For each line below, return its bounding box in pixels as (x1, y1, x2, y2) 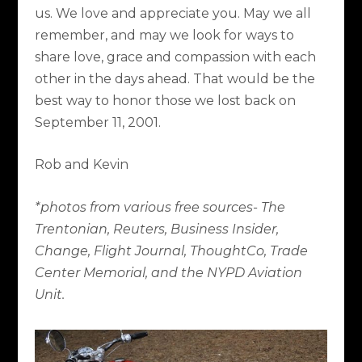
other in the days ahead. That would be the (34, 70, 315, 86)
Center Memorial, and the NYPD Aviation (34, 264, 302, 280)
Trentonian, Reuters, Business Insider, (34, 221, 279, 237)
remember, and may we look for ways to (34, 27, 294, 43)
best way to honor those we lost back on (34, 92, 296, 108)
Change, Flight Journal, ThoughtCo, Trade (34, 242, 308, 259)
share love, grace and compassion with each (34, 48, 316, 65)
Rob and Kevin (34, 157, 128, 173)
